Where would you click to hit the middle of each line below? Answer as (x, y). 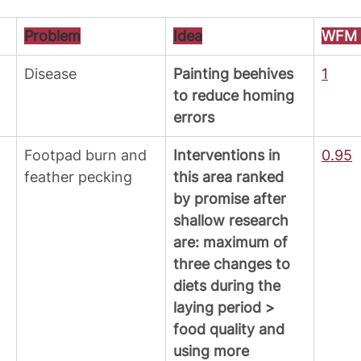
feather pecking (78, 177)
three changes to (234, 264)
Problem (52, 36)
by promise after (232, 199)
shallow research (233, 221)
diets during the (229, 286)
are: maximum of (232, 243)
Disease (50, 74)
